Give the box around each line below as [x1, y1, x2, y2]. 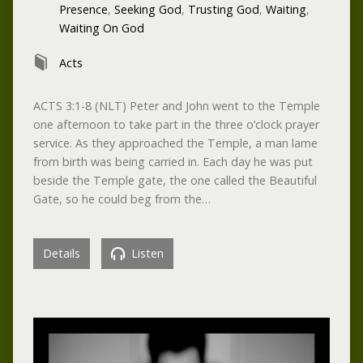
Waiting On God [58, 19, 144, 36]
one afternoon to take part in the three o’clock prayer [32, 116, 319, 132]
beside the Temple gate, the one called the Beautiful [32, 172, 317, 188]
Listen [127, 245, 164, 261]
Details [42, 245, 80, 261]
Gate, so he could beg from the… [32, 190, 211, 207]
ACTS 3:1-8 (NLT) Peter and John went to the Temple [32, 97, 320, 113]
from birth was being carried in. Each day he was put [32, 153, 313, 169]
